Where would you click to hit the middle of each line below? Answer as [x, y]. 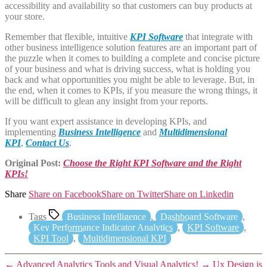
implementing [32, 132]
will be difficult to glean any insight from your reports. [106, 101]
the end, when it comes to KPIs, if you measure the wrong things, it [131, 90]
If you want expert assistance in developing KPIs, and [106, 121]
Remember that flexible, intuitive [67, 36]
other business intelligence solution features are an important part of [131, 47]
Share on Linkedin [199, 194]
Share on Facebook [65, 194]
